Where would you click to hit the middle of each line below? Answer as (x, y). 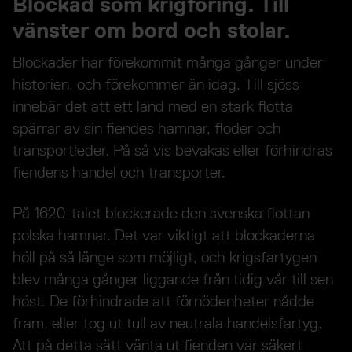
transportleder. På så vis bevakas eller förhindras (172, 150)
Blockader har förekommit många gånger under (168, 62)
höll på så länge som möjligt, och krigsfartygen (165, 257)
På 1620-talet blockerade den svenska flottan (161, 213)
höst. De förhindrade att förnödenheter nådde (163, 301)
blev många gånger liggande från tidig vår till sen (173, 279)
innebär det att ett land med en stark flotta (153, 106)
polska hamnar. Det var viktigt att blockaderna (164, 235)
